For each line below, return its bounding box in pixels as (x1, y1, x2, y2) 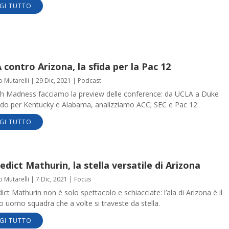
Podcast (77, 76, 101, 85)
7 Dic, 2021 (35, 175, 67, 184)
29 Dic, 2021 (35, 76, 71, 85)
